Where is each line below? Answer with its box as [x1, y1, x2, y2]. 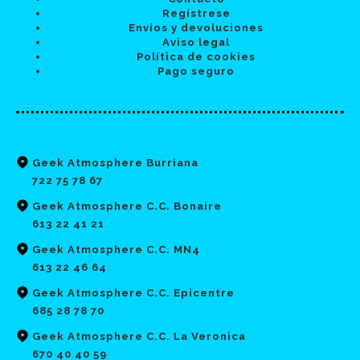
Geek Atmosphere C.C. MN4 [32, 243, 200, 256]
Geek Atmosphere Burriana [32, 156, 198, 169]
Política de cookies [137, 50, 256, 63]
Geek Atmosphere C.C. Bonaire [32, 199, 222, 212]
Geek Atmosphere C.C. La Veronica [32, 329, 246, 342]
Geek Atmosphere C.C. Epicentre [32, 286, 235, 299]
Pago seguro [157, 64, 235, 77]
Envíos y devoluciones [129, 21, 264, 34]
